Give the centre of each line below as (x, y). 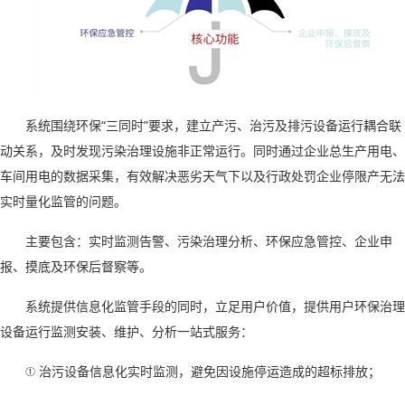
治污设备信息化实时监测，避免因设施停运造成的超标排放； (210, 371)
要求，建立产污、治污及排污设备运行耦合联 (275, 125)
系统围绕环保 (63, 125)
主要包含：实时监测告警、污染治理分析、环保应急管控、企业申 (209, 241)
